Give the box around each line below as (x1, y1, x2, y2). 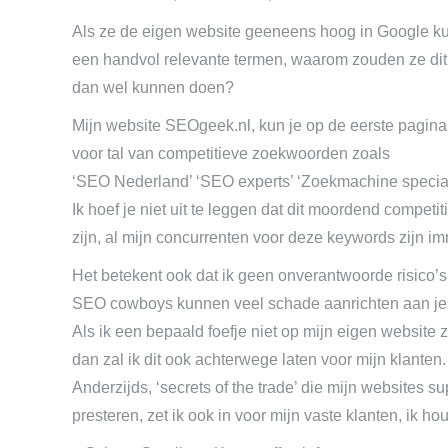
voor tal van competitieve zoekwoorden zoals (72, 145, 390, 162)
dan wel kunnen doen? (72, 79, 234, 96)
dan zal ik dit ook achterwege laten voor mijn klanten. (72, 351, 446, 368)
